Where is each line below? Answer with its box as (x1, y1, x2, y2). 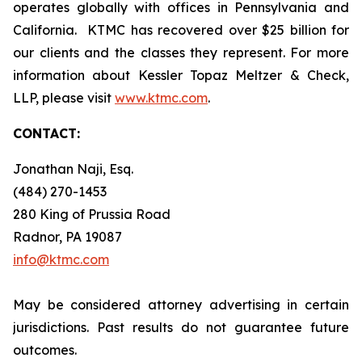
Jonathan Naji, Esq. (13, 161, 133, 177)
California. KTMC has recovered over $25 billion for (13, 22, 349, 38)
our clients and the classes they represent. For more (13, 44, 349, 61)
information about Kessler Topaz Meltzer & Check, (13, 67, 349, 83)
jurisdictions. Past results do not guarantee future (13, 319, 349, 335)
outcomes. (13, 342, 77, 358)
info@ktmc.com (13, 251, 109, 267)
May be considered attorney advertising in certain (13, 297, 349, 313)
